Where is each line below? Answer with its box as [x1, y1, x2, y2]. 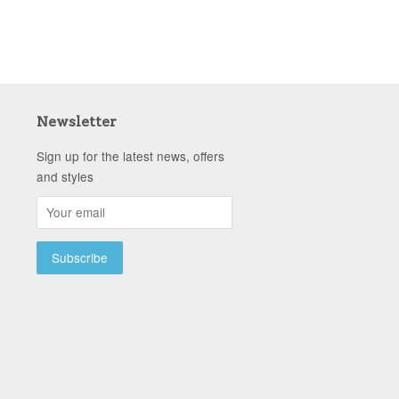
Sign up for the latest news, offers [37, 147, 224, 165]
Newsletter [37, 113, 117, 130]
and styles [37, 167, 94, 185]
